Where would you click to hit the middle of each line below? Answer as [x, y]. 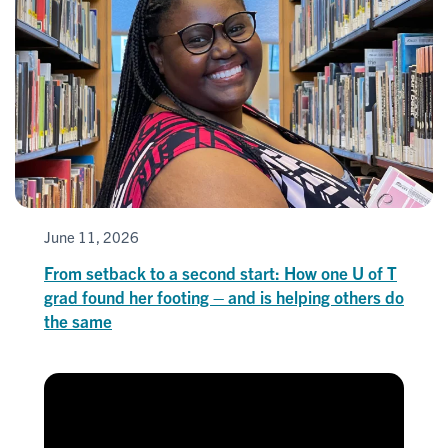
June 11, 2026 [91, 237]
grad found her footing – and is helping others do [224, 297]
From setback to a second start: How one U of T [220, 273]
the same [78, 321]
